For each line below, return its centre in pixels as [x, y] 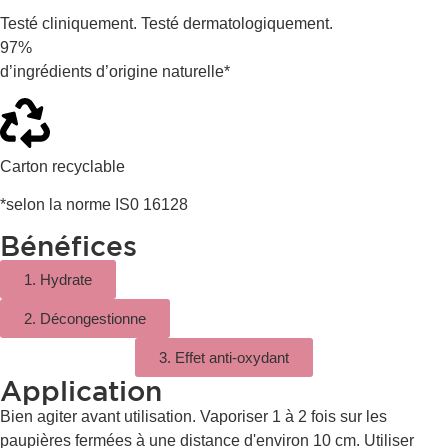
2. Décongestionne [85, 318]
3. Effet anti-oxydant [224, 357]
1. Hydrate [58, 279]
